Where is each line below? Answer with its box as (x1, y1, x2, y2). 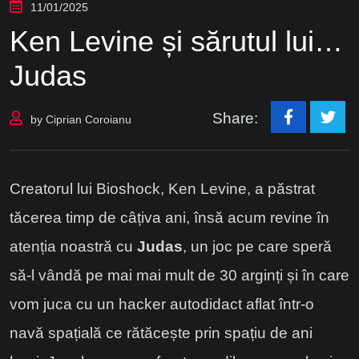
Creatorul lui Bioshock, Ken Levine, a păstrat (10, 179, 315, 197)
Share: (212, 109, 258, 127)
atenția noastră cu (10, 237, 137, 255)
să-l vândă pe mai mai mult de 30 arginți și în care (10, 266, 349, 284)
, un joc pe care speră (183, 237, 332, 255)
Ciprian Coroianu (46, 113, 131, 127)
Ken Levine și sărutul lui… (10, 24, 343, 58)
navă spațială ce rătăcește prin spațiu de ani (10, 324, 313, 341)
